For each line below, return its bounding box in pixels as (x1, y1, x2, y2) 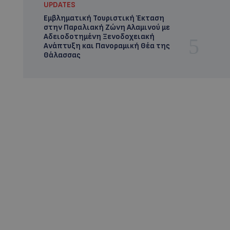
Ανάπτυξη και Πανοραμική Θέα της (43, 41, 170, 51)
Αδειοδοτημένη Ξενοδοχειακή (43, 32, 155, 42)
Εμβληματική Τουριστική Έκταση (43, 13, 164, 23)
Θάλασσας (43, 50, 81, 60)
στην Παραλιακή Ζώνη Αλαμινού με (43, 23, 170, 32)
